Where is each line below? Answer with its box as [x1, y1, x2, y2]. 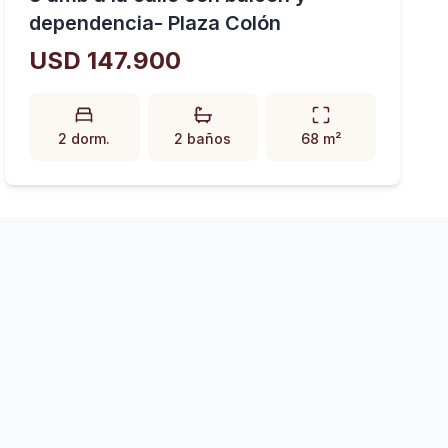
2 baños [174, 130, 232, 147]
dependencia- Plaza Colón [168, 11, 282, 35]
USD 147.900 [29, 46, 182, 75]
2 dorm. [58, 130, 111, 147]
